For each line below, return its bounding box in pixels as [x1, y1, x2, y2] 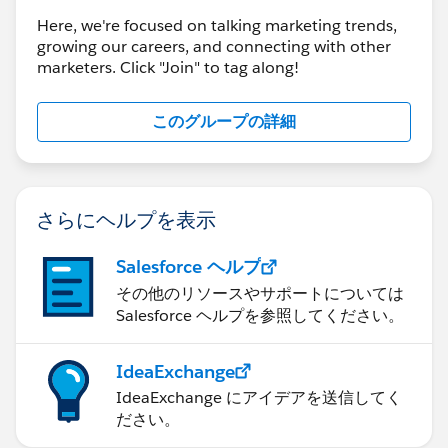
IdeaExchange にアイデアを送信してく [116, 386, 402, 408]
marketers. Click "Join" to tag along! [37, 56, 299, 78]
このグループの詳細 [152, 110, 296, 132]
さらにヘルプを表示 [36, 205, 216, 232]
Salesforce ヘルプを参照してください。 [116, 304, 404, 326]
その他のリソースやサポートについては [116, 282, 404, 304]
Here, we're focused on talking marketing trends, [37, 14, 397, 36]
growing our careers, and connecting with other [37, 35, 391, 57]
